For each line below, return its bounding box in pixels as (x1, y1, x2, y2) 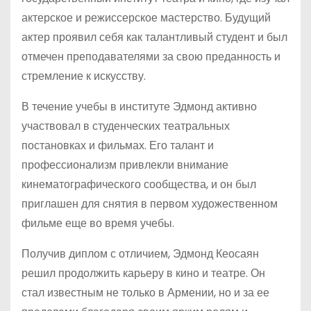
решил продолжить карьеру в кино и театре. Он (22, 265, 265, 281)
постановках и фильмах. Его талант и (22, 137, 214, 153)
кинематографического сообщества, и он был (22, 176, 256, 192)
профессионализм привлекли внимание (22, 157, 228, 173)
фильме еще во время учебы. (22, 215, 174, 231)
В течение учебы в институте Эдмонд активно (22, 99, 257, 115)
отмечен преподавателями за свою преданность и (22, 49, 280, 65)
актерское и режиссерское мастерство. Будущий (22, 10, 271, 26)
